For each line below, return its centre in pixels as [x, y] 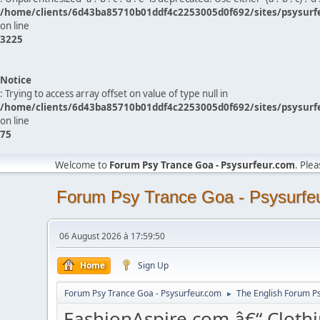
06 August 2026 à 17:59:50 [112, 236]
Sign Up [154, 265]
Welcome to [82, 165]
